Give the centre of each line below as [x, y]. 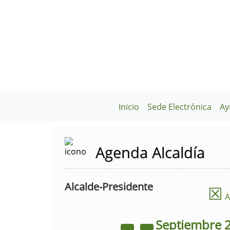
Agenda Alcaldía [150, 152]
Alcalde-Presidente [109, 187]
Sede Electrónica [180, 107]
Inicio [129, 107]
